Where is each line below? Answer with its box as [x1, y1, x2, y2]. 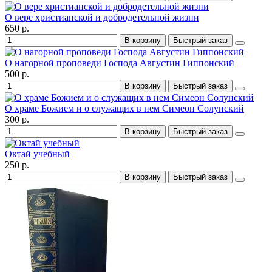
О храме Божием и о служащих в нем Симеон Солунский [5, 103, 244, 114]
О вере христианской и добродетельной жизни [5, 12, 199, 22]
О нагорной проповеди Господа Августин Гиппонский [5, 57, 234, 68]
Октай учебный [5, 148, 70, 159]
